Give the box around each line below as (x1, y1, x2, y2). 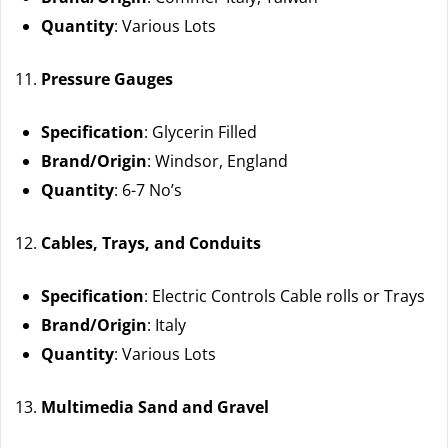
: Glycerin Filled (144, 120, 257, 143)
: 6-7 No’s (114, 178, 182, 201)
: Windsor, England (147, 149, 288, 172)
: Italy (147, 313, 186, 336)
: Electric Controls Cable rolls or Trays (144, 284, 425, 307)
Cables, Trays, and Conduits (41, 231, 261, 254)
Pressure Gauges (41, 67, 173, 90)
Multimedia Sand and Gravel (41, 395, 269, 418)
